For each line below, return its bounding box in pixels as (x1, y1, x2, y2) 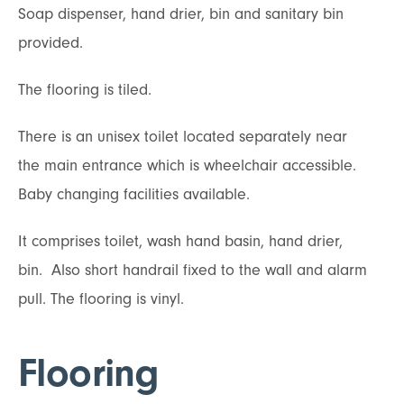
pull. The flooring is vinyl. (18, 289, 184, 308)
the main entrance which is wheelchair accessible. (18, 155, 356, 175)
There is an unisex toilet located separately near (18, 126, 347, 146)
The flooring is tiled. (18, 79, 151, 99)
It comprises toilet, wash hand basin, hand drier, (18, 231, 343, 251)
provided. (18, 32, 83, 52)
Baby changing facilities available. (18, 184, 259, 204)
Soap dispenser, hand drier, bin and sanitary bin (18, 4, 344, 23)
